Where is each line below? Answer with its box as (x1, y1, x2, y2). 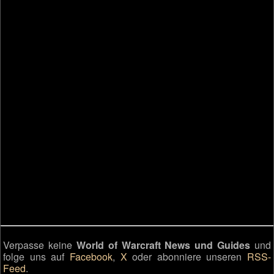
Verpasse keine (3, 237, 76, 252)
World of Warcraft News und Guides (76, 237, 250, 252)
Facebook (70, 249, 113, 264)
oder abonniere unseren (127, 249, 247, 264)
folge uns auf (3, 249, 70, 264)
